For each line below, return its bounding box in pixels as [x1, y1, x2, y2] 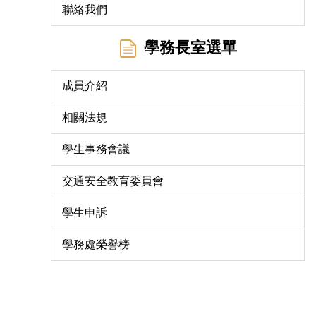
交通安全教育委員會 [62, 174, 164, 187]
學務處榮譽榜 [62, 238, 130, 250]
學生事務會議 [62, 142, 130, 155]
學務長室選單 [143, 38, 237, 56]
